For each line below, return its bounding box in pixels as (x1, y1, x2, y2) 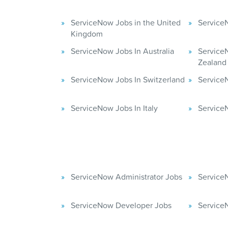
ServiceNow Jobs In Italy (71, 102, 158, 113)
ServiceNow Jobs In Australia (71, 45, 174, 56)
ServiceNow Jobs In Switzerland (71, 73, 185, 85)
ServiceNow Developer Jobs (71, 199, 172, 211)
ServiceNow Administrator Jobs (71, 171, 182, 183)
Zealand (198, 56, 226, 68)
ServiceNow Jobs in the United (71, 16, 181, 28)
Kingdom (71, 27, 103, 39)
